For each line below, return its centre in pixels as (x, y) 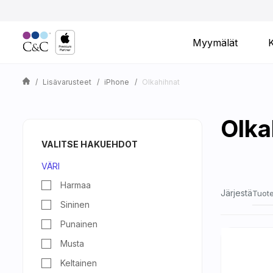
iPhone (117, 82)
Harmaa (76, 185)
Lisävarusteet (67, 82)
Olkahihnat (161, 82)
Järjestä (236, 193)
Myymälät (215, 42)
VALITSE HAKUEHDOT (90, 144)
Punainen (79, 224)
